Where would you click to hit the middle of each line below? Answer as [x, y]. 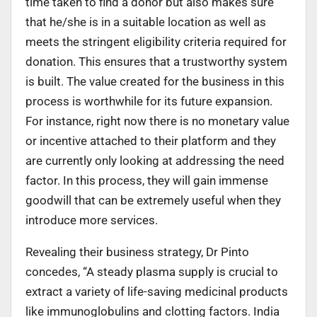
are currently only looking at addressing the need [155, 160]
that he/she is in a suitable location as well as [146, 22]
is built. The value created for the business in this [155, 81]
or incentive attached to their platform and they [151, 140]
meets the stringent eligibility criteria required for [156, 41]
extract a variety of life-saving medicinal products [157, 291]
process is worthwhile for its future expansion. [149, 101]
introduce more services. [92, 220]
